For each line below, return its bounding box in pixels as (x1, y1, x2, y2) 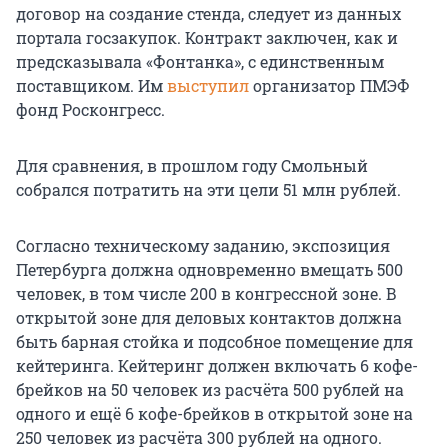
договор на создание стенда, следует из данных (16, 3, 401, 25)
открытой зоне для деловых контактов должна (16, 307, 402, 329)
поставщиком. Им (16, 75, 167, 97)
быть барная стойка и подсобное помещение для (16, 331, 413, 353)
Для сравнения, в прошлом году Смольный (16, 155, 368, 177)
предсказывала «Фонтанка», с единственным (16, 51, 384, 73)
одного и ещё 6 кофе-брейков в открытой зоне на (16, 403, 413, 425)
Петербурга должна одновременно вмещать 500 (16, 259, 403, 281)
